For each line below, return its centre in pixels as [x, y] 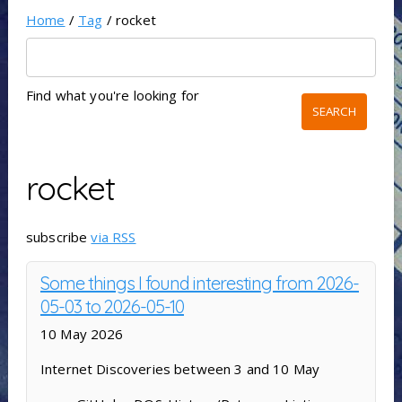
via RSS [114, 237]
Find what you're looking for [113, 96]
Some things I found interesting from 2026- [199, 284]
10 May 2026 [82, 334]
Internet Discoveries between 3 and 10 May [180, 369]
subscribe [58, 237]
